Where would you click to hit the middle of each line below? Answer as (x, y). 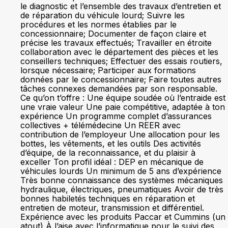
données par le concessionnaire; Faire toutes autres (121, 79)
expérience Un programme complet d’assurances (116, 116)
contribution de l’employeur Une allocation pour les (120, 134)
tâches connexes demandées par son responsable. (121, 89)
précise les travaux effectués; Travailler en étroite (116, 43)
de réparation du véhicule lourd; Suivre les (103, 15)
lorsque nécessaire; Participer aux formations (108, 70)
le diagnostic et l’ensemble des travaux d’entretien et (121, 6)
